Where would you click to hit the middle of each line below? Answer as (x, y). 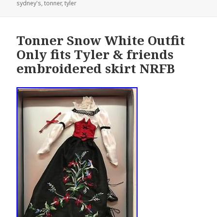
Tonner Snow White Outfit (101, 40)
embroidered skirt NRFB (96, 68)
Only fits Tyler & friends (95, 54)
